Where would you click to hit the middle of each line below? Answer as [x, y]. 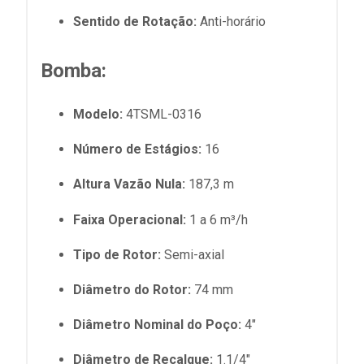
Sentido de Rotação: [135, 21]
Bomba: [74, 70]
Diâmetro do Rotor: [132, 289]
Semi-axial [193, 254]
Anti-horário [231, 21]
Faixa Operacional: [130, 219]
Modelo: [98, 114]
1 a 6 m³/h [217, 219]
